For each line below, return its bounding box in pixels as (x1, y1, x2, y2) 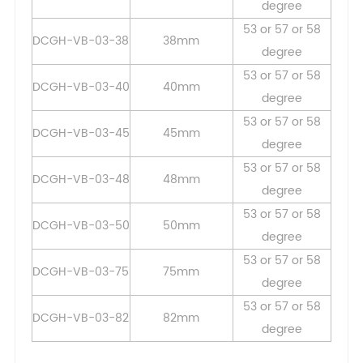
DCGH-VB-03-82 (32, 309, 130, 328)
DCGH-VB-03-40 (32, 78, 130, 97)
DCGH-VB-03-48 (32, 170, 130, 190)
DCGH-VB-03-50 (32, 216, 130, 236)
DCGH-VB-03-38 (32, 32, 130, 51)
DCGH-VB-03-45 (32, 124, 130, 143)
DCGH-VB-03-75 (32, 263, 130, 282)
